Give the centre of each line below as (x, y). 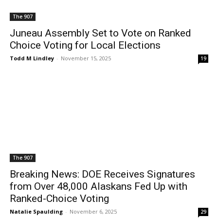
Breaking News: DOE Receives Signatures (102, 174)
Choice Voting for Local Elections (85, 45)
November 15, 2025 (86, 58)
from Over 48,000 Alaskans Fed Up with (99, 186)
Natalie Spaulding (36, 211)
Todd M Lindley (32, 58)
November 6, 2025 (93, 211)
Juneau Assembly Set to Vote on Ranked (100, 33)
